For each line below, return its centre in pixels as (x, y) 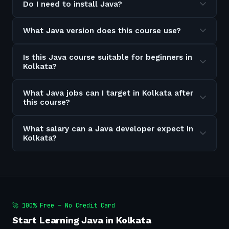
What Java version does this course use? (102, 31)
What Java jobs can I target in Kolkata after (108, 93)
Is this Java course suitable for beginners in (108, 57)
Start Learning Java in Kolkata (82, 220)
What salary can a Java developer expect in (108, 129)
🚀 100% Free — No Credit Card (64, 205)
